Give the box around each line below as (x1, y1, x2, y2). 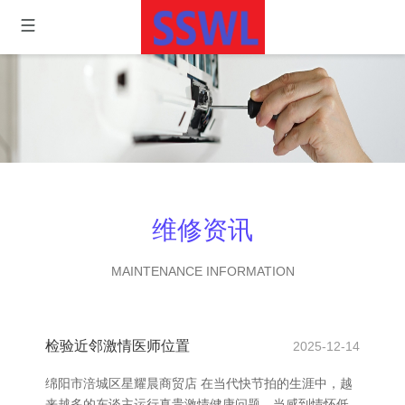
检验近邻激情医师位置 (45, 338, 190, 353)
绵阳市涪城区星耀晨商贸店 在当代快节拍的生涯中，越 (45, 376, 353, 391)
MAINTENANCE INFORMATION (110, 264, 295, 278)
